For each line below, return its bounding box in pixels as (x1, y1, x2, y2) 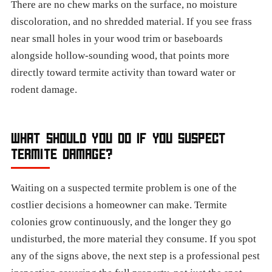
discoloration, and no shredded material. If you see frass (11, 16, 252, 27)
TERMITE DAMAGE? (11, 146, 112, 161)
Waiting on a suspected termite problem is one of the (11, 182, 237, 194)
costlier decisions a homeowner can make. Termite (11, 199, 227, 211)
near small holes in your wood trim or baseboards (11, 33, 223, 44)
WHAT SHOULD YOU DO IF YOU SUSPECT (11, 131, 225, 145)
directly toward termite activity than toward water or (11, 67, 236, 78)
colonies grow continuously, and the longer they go (11, 216, 231, 228)
